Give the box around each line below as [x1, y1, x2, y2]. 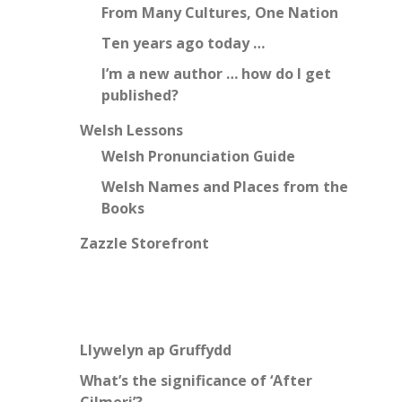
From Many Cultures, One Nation [101, 3, 338, 23]
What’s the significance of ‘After [80, 371, 312, 391]
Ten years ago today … [101, 33, 265, 54]
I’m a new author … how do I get [101, 64, 331, 84]
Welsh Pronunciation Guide [101, 146, 295, 167]
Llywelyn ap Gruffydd [80, 340, 232, 361]
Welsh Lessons [80, 120, 183, 141]
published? [101, 85, 179, 106]
